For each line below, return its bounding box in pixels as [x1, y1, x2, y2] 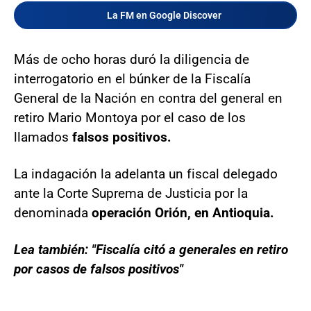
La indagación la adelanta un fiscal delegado [14, 165, 278, 182]
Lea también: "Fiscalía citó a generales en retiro [14, 241, 288, 258]
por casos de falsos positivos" [14, 260, 183, 277]
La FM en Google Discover [106, 9, 221, 21]
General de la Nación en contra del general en [14, 90, 283, 106]
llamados [14, 128, 72, 145]
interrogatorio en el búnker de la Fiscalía [14, 70, 251, 87]
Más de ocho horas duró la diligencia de [14, 51, 249, 67]
